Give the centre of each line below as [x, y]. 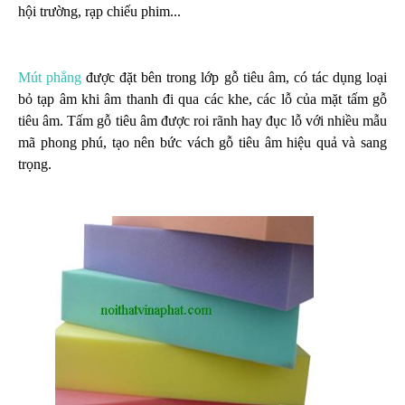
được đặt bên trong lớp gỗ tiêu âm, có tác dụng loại [235, 77]
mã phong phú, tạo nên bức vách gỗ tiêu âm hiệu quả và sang [202, 142]
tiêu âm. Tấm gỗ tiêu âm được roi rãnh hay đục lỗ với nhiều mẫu [202, 120]
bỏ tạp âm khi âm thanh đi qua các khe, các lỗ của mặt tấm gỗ [202, 99]
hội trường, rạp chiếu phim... [99, 11]
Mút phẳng [50, 77]
